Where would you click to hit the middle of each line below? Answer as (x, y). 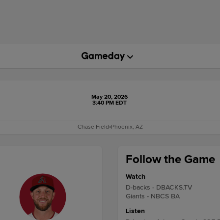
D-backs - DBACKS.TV (159, 187)
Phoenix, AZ (127, 127)
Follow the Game (170, 159)
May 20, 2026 (109, 97)
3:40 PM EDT (109, 103)
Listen (135, 211)
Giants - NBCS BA (153, 196)
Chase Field (93, 127)
